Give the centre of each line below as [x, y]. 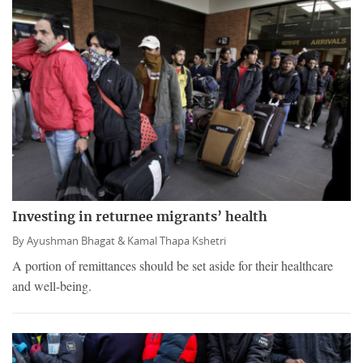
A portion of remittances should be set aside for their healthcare [173, 266]
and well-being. [52, 286]
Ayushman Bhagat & [77, 241]
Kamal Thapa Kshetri [177, 241]
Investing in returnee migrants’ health [140, 218]
